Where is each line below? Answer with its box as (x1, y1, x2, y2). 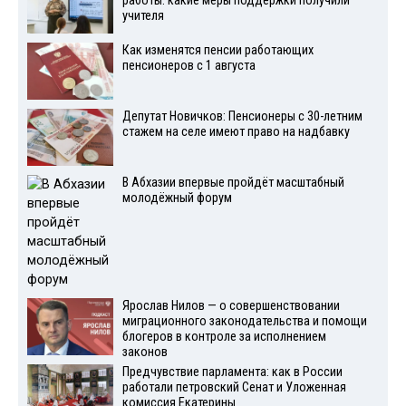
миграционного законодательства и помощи (121, 314, 367, 329)
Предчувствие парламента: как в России (121, 363, 343, 380)
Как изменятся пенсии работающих (121, 43, 314, 59)
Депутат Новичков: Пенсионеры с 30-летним (121, 109, 362, 125)
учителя (121, 7, 164, 24)
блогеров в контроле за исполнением (121, 329, 326, 344)
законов (121, 344, 168, 360)
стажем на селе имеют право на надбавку (121, 124, 350, 140)
